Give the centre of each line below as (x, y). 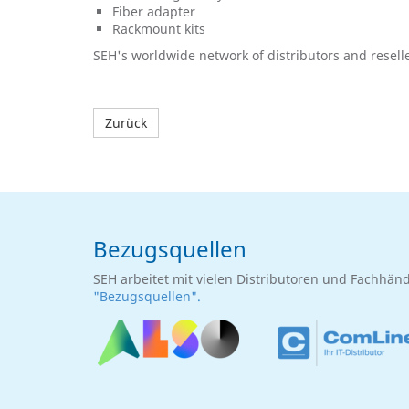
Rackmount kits (159, 29)
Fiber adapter (154, 11)
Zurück (126, 123)
